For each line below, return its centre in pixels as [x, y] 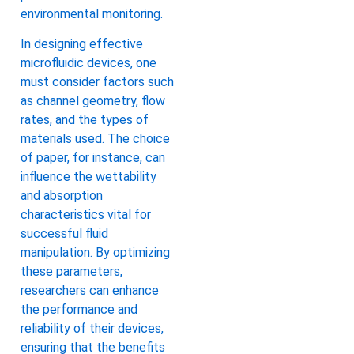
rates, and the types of [85, 120]
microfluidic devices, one [88, 63]
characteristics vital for [86, 215]
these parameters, [72, 272]
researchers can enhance [90, 291]
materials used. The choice [95, 139]
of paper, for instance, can [93, 158]
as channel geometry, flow [93, 101]
